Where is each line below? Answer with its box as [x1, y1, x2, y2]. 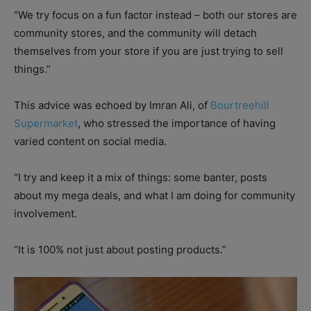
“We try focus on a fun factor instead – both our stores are [14, 8, 297, 22]
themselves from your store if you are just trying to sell [14, 44, 283, 58]
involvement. [14, 206, 77, 220]
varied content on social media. [14, 134, 167, 148]
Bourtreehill [210, 98, 269, 112]
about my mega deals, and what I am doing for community [14, 188, 295, 202]
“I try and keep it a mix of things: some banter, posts [14, 170, 267, 184]
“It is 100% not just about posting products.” [14, 242, 226, 256]
